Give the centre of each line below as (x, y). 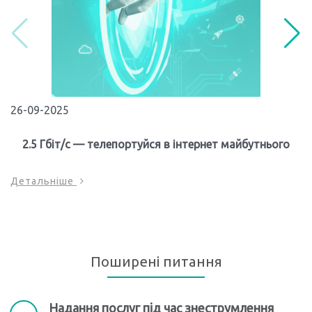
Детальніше (44, 181)
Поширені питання (156, 262)
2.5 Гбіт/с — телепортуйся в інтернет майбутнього (156, 145)
